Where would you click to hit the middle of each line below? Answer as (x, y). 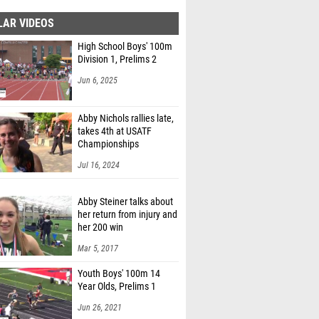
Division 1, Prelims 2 (117, 59)
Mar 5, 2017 (98, 249)
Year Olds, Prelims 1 (117, 287)
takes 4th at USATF (115, 131)
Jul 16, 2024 (99, 165)
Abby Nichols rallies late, (126, 119)
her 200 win (100, 228)
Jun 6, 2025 (98, 80)
